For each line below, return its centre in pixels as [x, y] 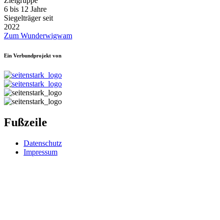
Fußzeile [26, 122]
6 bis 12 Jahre [25, 9]
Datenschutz [43, 143]
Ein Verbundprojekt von [33, 55]
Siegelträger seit [28, 18]
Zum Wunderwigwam [38, 35]
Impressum [41, 152]
